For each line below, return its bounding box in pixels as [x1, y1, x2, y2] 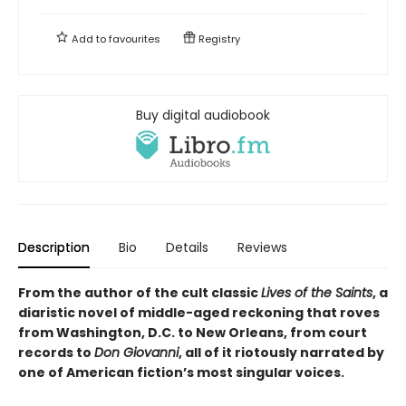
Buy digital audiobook [136, 105, 270, 124]
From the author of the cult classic [18, 283, 261, 302]
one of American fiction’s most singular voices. [18, 362, 344, 382]
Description [18, 237, 90, 256]
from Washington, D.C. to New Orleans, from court [18, 323, 367, 342]
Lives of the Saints [261, 283, 372, 302]
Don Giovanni [94, 343, 179, 362]
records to [18, 343, 94, 362]
